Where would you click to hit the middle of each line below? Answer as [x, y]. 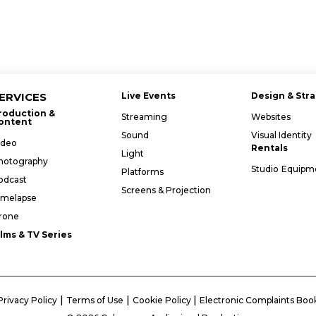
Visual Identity [282, 135]
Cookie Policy [163, 300]
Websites [271, 117]
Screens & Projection [166, 190]
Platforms [142, 172]
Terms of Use [95, 300]
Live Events [148, 96]
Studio [265, 169]
